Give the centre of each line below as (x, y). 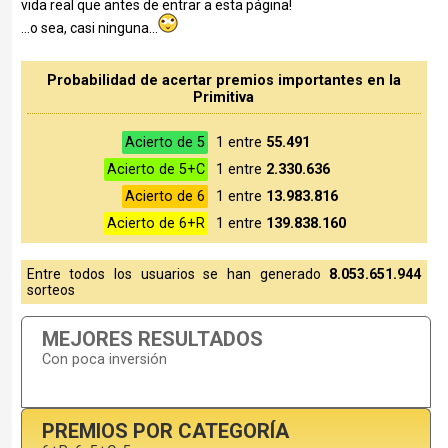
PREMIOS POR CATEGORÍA (165, 431)
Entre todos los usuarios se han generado (178, 273)
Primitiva (224, 97)
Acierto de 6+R (155, 223)
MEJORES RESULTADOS (152, 339)
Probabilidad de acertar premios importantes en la (223, 80)
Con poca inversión (104, 360)
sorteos (50, 289)
